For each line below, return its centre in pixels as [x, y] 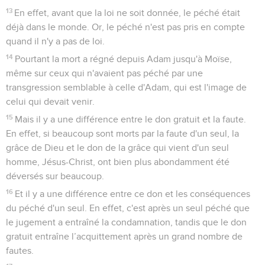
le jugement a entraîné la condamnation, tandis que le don [126, 222]
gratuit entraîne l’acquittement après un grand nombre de [124, 236]
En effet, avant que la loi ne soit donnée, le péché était [127, 13]
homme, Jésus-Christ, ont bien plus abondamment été [118, 162]
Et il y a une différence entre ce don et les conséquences [133, 194]
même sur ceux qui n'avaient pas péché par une [104, 73]
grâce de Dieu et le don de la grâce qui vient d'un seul [117, 148]
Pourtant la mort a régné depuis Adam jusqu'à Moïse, [124, 59]
